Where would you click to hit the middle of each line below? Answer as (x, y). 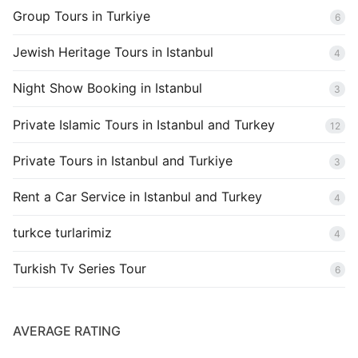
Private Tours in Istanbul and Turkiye (123, 160)
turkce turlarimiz (62, 233)
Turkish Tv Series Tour (80, 269)
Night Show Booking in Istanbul (107, 88)
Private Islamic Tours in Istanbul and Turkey (144, 124)
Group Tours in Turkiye (82, 16)
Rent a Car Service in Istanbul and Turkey (137, 196)
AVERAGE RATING (67, 330)
